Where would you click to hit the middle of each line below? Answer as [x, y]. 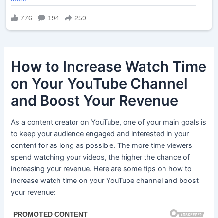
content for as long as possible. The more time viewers [102, 145]
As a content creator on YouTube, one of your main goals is [109, 122]
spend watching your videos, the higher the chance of [100, 157]
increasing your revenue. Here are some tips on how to [101, 169]
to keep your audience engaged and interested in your [100, 134]
